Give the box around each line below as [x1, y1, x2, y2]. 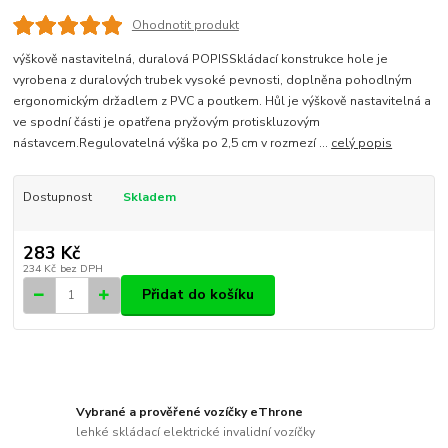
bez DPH [59, 260, 103, 276]
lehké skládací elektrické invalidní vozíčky [76, 423, 316, 440]
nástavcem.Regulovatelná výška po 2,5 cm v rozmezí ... [13, 134, 332, 151]
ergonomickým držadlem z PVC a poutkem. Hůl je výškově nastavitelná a [13, 92, 432, 109]
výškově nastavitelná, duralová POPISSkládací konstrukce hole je [13, 50, 389, 67]
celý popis [331, 134, 393, 151]
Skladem [122, 188, 176, 205]
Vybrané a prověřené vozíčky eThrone [76, 404, 304, 421]
